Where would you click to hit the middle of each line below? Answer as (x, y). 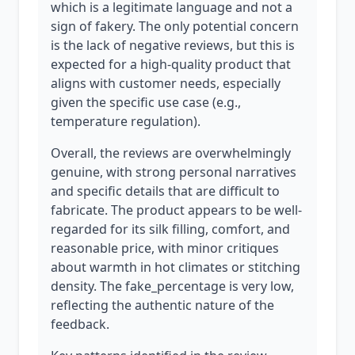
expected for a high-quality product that (171, 64)
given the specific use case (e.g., (146, 102)
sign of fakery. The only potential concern (175, 26)
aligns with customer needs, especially (166, 83)
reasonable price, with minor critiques (165, 248)
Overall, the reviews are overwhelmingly (171, 153)
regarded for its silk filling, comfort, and (170, 229)
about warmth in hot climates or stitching (176, 267)
